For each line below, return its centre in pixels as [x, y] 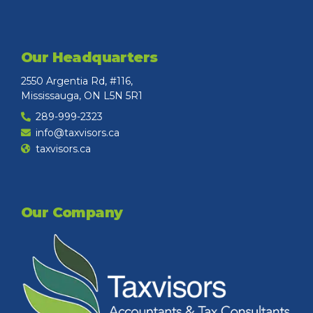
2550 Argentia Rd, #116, [77, 81]
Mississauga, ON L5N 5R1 [82, 96]
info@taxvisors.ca [78, 132]
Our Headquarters [89, 58]
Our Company [72, 213]
